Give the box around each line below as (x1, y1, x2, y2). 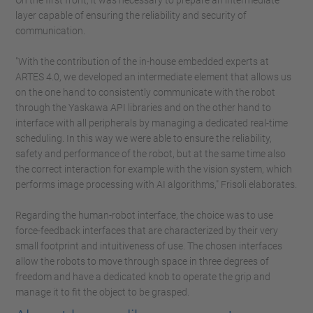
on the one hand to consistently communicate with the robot (15, 87, 275, 98)
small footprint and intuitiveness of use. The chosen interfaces (15, 240, 282, 252)
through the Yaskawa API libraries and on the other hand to (15, 102, 271, 113)
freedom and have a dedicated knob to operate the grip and (15, 271, 270, 282)
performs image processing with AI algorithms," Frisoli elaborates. (15, 179, 297, 190)
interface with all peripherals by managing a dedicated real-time (15, 117, 288, 129)
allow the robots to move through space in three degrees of (15, 256, 269, 267)
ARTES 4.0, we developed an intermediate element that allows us (15, 71, 291, 82)
